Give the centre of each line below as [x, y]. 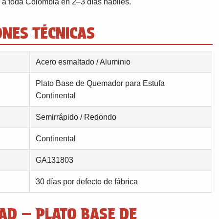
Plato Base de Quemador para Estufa [100, 83]
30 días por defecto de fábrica [87, 182]
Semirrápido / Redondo [76, 117]
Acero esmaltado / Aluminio [83, 62]
